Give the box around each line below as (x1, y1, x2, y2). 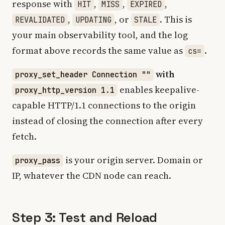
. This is (160, 13, 192, 26)
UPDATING (75, 15, 111, 25)
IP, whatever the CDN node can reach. (12, 169, 171, 182)
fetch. (12, 130, 37, 143)
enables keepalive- (118, 83, 199, 96)
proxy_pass (15, 155, 60, 166)
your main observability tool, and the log (12, 29, 188, 41)
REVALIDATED (15, 15, 65, 25)
